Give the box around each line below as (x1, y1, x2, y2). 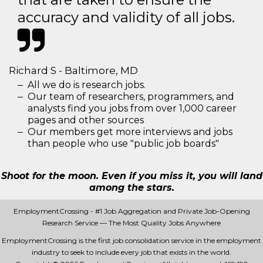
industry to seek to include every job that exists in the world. (32, 248, 231, 257)
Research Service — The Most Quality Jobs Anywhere (42, 218, 221, 227)
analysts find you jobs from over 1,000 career (28, 103, 237, 114)
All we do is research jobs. (28, 79, 146, 90)
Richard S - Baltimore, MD (9, 65, 138, 76)
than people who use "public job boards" (28, 138, 219, 149)
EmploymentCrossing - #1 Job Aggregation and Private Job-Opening (13, 207, 250, 215)
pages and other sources (28, 114, 144, 126)
